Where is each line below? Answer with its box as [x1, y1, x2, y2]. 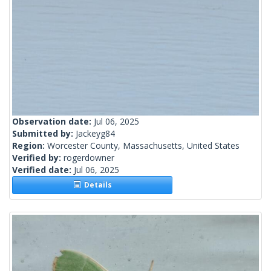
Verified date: [12, 164, 74, 176]
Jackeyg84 [76, 128, 115, 140]
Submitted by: [12, 128, 76, 140]
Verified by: [12, 152, 64, 164]
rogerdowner [64, 152, 114, 164]
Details [80, 180, 112, 191]
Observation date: [12, 116, 94, 128]
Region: [12, 140, 47, 152]
